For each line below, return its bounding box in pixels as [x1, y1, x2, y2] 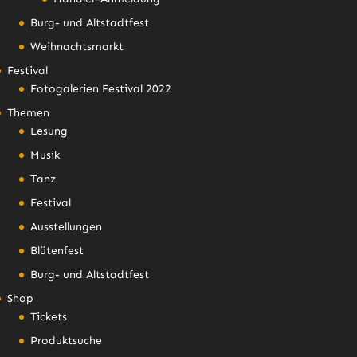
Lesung [29, 124, 68, 138]
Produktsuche [29, 333, 102, 347]
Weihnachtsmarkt [29, 39, 124, 53]
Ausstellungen [29, 219, 102, 233]
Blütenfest [29, 243, 84, 257]
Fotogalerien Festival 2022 [29, 81, 171, 96]
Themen [6, 105, 49, 120]
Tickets [29, 309, 67, 324]
